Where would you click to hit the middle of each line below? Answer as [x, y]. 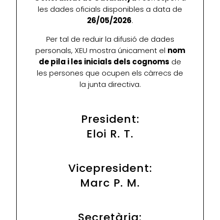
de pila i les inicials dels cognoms [104, 62]
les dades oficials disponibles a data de [110, 9]
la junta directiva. [110, 84]
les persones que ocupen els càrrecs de [110, 73]
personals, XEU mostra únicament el [101, 51]
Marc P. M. [110, 183]
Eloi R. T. [110, 134]
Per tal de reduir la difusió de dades [110, 39]
